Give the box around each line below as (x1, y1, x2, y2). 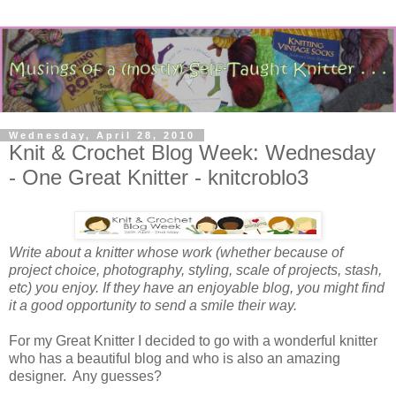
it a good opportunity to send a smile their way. (9, 297, 297, 313)
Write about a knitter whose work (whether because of (9, 244, 343, 260)
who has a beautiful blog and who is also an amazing (9, 350, 340, 366)
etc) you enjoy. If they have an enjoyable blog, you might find (9, 279, 385, 295)
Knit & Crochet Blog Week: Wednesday (9, 141, 376, 165)
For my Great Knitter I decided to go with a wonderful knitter (9, 332, 377, 348)
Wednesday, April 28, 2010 (9, 130, 195, 141)
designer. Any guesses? (9, 368, 162, 384)
